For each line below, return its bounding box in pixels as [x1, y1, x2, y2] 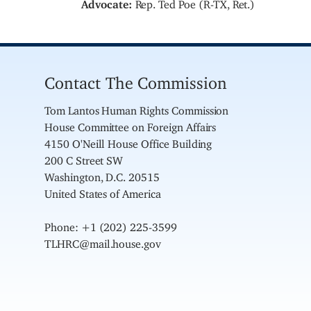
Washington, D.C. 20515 [44, 170, 160, 179]
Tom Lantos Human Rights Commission [44, 103, 229, 112]
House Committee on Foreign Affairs [44, 120, 217, 129]
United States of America [44, 187, 161, 196]
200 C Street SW [44, 153, 124, 162]
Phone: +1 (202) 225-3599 [44, 220, 177, 229]
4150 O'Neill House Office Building [44, 137, 212, 146]
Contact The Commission [44, 72, 227, 85]
